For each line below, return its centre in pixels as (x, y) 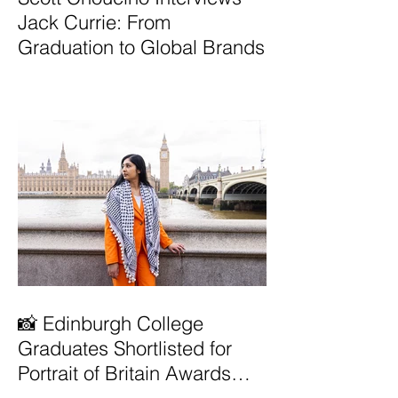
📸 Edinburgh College (111, 323)
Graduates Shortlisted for (125, 348)
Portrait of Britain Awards (124, 373)
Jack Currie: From (94, 22)
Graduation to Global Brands (141, 47)
